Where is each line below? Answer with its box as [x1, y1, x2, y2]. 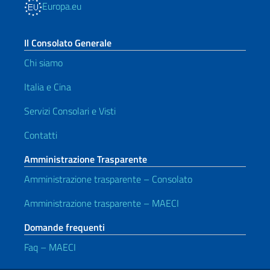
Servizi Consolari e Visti [24, 104, 116, 118]
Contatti [24, 128, 57, 142]
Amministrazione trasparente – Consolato [24, 172, 192, 186]
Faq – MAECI [24, 240, 76, 254]
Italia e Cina [24, 80, 71, 94]
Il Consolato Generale [24, 36, 111, 50]
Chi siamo [24, 55, 63, 70]
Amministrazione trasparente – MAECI [24, 196, 179, 210]
